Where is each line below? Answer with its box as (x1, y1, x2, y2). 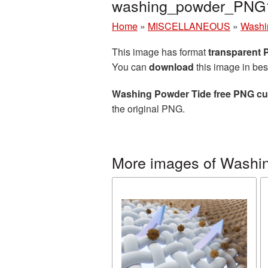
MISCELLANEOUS (148, 19, 230, 33)
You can (112, 60, 149, 74)
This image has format (112, 45, 208, 59)
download (149, 60, 194, 74)
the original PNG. (112, 102, 185, 115)
